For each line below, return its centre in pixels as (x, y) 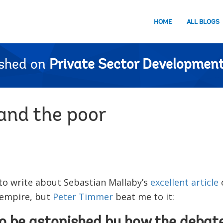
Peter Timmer (83, 197)
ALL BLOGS (203, 22)
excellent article (184, 182)
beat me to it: (143, 197)
